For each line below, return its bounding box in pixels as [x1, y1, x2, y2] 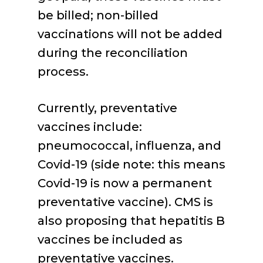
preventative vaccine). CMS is [38, 195, 213, 209]
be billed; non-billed [38, 8, 159, 22]
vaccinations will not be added [38, 27, 222, 41]
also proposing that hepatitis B [38, 214, 225, 228]
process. [38, 65, 89, 79]
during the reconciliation [38, 46, 188, 60]
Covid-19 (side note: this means [38, 157, 225, 171]
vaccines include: [38, 120, 142, 134]
